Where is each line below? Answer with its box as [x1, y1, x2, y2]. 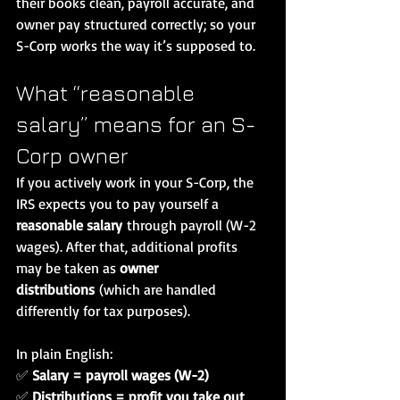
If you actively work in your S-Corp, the [16, 172, 257, 191]
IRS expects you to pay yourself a [16, 194, 222, 212]
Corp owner [16, 142, 129, 168]
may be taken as [16, 258, 120, 277]
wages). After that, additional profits [16, 237, 241, 255]
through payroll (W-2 [122, 215, 260, 234]
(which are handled [95, 279, 220, 298]
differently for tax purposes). [16, 301, 190, 320]
